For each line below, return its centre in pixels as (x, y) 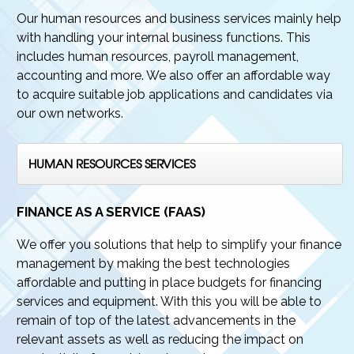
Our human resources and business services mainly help (179, 19)
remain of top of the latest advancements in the (156, 320)
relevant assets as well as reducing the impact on (160, 339)
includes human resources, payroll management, (158, 57)
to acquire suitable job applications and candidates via (175, 95)
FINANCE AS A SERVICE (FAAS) (111, 211)
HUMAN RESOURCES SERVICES (112, 164)
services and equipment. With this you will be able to (169, 301)
